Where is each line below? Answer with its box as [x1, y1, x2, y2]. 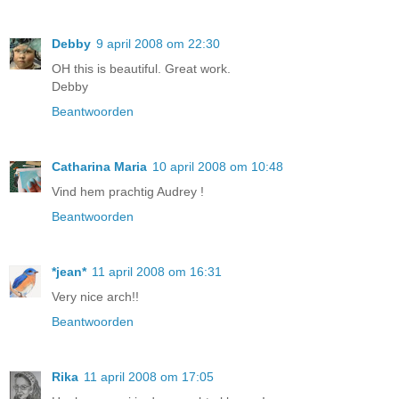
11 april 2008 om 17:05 [84, 370, 214, 385]
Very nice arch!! [52, 289, 139, 305]
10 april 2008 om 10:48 [152, 159, 283, 175]
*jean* [52, 265, 86, 280]
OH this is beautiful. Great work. [52, 61, 231, 77]
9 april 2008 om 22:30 [96, 37, 220, 52]
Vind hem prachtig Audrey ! [52, 184, 204, 199]
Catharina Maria [52, 159, 147, 175]
